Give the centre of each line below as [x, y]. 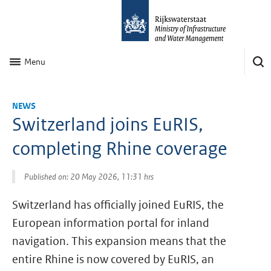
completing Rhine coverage [120, 149]
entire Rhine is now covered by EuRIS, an [113, 259]
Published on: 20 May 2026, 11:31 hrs [89, 177]
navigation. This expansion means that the [119, 241]
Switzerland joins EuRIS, [108, 124]
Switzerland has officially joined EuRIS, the [118, 205]
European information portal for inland [111, 223]
